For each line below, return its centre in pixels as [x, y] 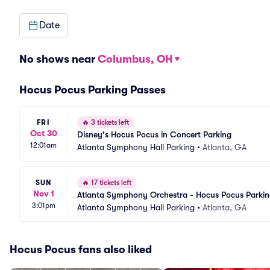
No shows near [58, 59]
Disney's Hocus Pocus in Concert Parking [154, 134]
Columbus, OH [135, 59]
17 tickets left [110, 183]
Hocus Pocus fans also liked [81, 250]
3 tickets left [109, 122]
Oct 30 [43, 133]
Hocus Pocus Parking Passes [93, 90]
